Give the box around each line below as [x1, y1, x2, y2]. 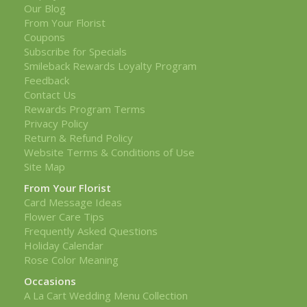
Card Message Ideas [24, 195, 122, 209]
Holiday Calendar [24, 238, 103, 252]
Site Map [24, 159, 65, 173]
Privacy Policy [24, 116, 88, 130]
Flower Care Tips [24, 209, 104, 223]
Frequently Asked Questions [24, 223, 158, 238]
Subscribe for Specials [24, 44, 127, 58]
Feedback [24, 73, 69, 87]
